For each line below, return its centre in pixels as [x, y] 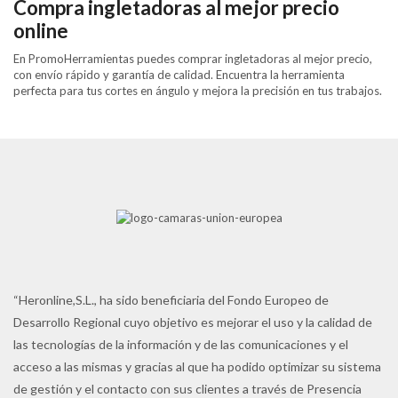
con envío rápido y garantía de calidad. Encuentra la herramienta [179, 74]
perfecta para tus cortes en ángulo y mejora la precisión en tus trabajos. [198, 90]
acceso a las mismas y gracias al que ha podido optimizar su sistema [197, 366]
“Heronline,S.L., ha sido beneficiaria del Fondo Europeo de [171, 299]
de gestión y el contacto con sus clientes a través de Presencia [187, 388]
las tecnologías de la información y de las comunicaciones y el [181, 344]
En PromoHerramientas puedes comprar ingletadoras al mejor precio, [193, 58]
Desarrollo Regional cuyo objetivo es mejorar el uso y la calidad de [193, 322]
